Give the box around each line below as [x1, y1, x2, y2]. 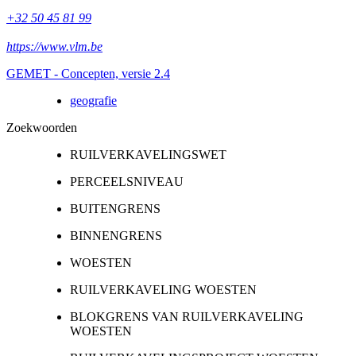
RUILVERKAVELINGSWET [70, 147, 226, 161]
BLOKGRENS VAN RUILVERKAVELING [70, 309, 304, 323]
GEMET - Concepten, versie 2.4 [6, 66, 170, 80]
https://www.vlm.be [6, 39, 103, 53]
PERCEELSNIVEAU [70, 174, 184, 188]
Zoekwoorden [6, 120, 77, 134]
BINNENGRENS [70, 228, 162, 242]
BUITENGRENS [70, 201, 161, 215]
